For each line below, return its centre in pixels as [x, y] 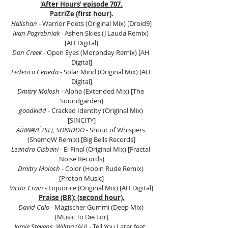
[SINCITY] [81, 120]
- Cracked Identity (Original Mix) [95, 110]
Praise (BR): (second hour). [81, 197]
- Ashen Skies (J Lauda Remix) [105, 33]
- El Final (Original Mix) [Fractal [105, 149]
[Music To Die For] [81, 217]
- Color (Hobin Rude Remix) [103, 168]
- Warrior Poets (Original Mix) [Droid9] [94, 23]
